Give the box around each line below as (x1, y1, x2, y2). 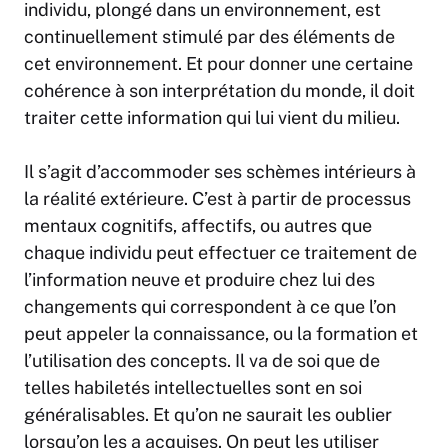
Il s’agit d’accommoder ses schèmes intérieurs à (24, 161, 416, 183)
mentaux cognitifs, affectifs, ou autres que (24, 215, 372, 237)
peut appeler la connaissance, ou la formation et (24, 323, 418, 345)
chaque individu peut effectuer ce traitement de (24, 242, 417, 264)
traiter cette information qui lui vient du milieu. (24, 107, 400, 129)
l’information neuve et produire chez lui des (24, 269, 375, 291)
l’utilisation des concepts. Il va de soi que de (24, 350, 380, 372)
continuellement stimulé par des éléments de (24, 26, 395, 48)
